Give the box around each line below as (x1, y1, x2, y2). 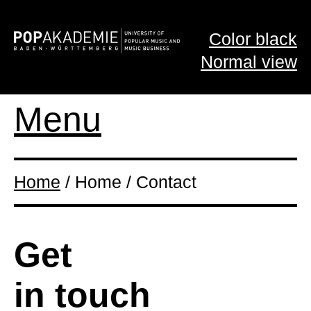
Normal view (201, 52, 297, 72)
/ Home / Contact (60, 172, 196, 192)
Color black (209, 29, 297, 49)
